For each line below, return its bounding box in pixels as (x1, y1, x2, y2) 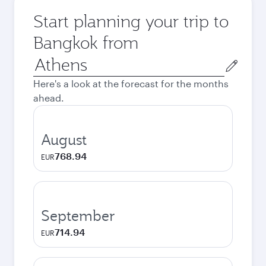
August (41, 130, 87, 149)
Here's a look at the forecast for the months (33, 78, 229, 89)
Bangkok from (33, 31, 138, 53)
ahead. (33, 92, 64, 103)
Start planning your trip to (33, 10, 229, 32)
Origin (33, 54, 61, 65)
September (41, 206, 115, 225)
